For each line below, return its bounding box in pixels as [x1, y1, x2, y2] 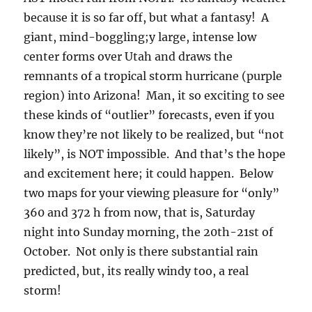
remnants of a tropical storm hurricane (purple [24, 69, 283, 83]
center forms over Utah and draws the [24, 49, 233, 63]
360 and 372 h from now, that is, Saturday [24, 205, 256, 219]
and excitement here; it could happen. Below [24, 166, 274, 180]
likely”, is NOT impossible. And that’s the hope [24, 147, 286, 161]
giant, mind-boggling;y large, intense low [24, 30, 257, 44]
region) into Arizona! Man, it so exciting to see [24, 88, 286, 102]
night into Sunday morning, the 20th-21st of [24, 225, 274, 239]
